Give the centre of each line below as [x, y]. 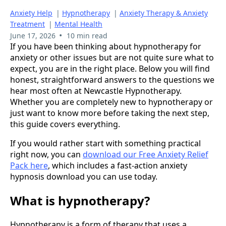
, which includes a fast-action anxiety [118, 166]
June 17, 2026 [33, 36]
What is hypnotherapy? [80, 200]
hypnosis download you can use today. [84, 177]
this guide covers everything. [65, 124]
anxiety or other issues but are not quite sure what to [112, 58]
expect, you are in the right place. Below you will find [110, 69]
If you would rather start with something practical [105, 144]
